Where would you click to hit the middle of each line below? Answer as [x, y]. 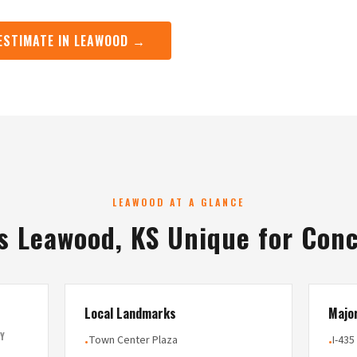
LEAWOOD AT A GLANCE [178, 202]
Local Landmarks [130, 313]
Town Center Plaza [133, 340]
